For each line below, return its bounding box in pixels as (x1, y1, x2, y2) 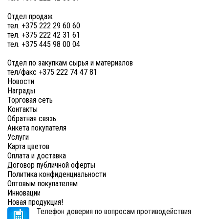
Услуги (7, 132, 29, 142)
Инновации (7, 188, 41, 197)
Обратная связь (7, 114, 56, 123)
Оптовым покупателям (7, 179, 78, 188)
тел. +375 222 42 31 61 (7, 30, 80, 40)
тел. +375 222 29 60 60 (7, 21, 80, 30)
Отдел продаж (7, 12, 53, 21)
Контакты (7, 105, 38, 114)
